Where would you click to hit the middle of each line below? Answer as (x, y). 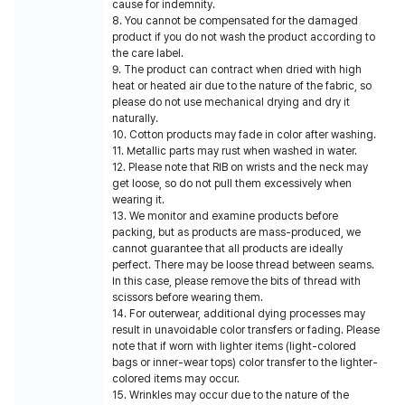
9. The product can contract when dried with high (237, 70)
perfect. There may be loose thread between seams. (243, 265)
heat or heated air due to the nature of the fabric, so (242, 86)
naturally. (135, 118)
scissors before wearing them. (188, 297)
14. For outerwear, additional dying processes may (239, 314)
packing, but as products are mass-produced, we (236, 232)
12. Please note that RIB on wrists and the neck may (240, 167)
